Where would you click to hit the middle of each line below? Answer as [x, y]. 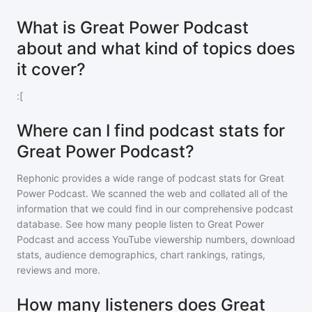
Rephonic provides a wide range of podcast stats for [138, 178]
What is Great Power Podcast [133, 28]
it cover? [51, 69]
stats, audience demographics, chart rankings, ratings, [141, 255]
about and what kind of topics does [156, 48]
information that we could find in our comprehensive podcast [155, 209]
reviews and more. [58, 270]
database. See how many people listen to [112, 224]
